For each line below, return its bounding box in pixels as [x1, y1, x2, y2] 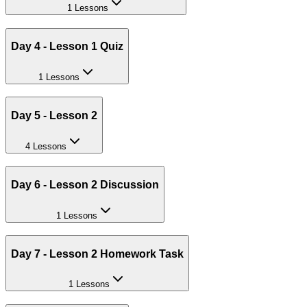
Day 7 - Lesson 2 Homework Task [11, 247, 184, 260]
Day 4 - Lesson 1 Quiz [11, 40, 123, 53]
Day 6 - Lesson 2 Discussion [11, 178, 159, 191]
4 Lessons [25, 140, 66, 151]
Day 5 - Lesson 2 [11, 110, 97, 121]
